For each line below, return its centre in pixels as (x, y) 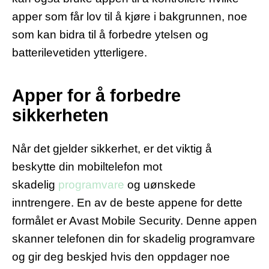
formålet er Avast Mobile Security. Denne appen (134, 220)
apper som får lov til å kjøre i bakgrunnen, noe (130, 17)
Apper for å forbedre (96, 96)
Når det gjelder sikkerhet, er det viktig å (112, 148)
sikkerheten (60, 116)
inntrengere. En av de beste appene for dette (127, 202)
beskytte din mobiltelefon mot (87, 166)
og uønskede (160, 184)
